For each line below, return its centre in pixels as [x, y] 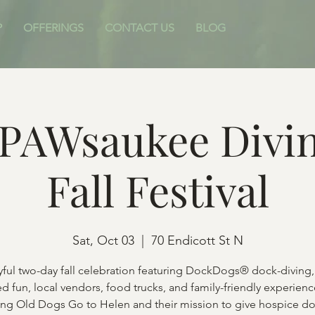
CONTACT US [140, 28]
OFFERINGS [53, 28]
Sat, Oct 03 [103, 241]
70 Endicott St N [197, 241]
